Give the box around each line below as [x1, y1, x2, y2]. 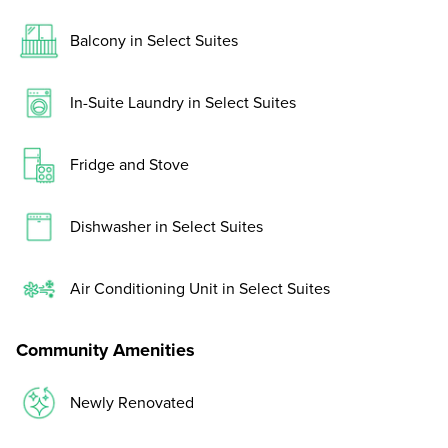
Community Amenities [16, 337, 195, 363]
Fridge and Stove [70, 153, 189, 176]
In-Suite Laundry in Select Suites [70, 91, 296, 114]
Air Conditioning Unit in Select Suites [70, 277, 330, 300]
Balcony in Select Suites [70, 29, 238, 52]
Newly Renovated [70, 391, 194, 414]
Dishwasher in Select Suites [70, 215, 263, 238]
